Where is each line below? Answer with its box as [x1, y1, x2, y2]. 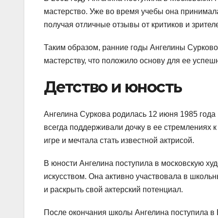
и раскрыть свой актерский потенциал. [44, 185, 183, 194]
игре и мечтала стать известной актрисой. [44, 136, 194, 145]
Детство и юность [44, 77, 182, 97]
